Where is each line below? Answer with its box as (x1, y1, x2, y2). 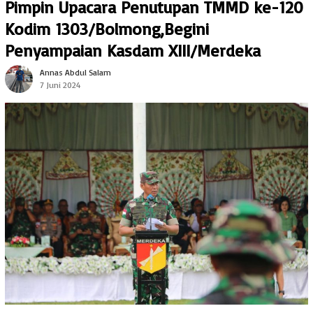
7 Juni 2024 (40, 80, 80, 91)
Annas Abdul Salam (40, 67, 111, 78)
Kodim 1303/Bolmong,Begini (5, 18, 209, 40)
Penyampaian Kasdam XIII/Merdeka (5, 40, 261, 61)
